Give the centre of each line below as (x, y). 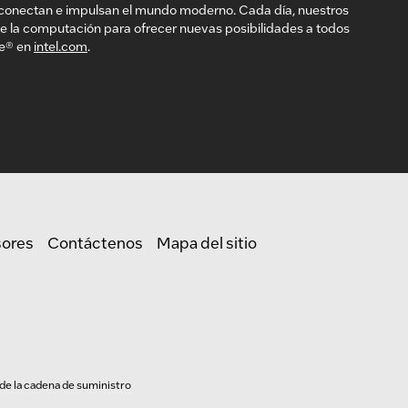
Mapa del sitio (207, 242)
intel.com (61, 46)
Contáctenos (95, 242)
